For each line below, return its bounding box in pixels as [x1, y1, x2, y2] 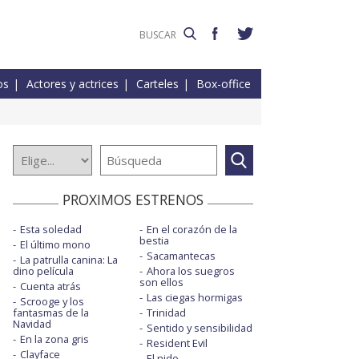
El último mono [20, 237, 91, 252]
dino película [13, 264, 74, 279]
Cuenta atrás [20, 279, 81, 294]
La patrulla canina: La [20, 252, 118, 268]
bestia [139, 233, 169, 248]
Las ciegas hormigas [146, 290, 243, 305]
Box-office [196, 76, 251, 92]
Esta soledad [20, 222, 82, 237]
